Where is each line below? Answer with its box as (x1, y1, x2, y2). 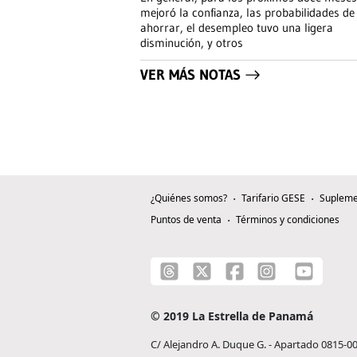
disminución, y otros (140, 35, 243, 51)
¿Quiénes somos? (151, 191, 227, 206)
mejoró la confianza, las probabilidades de (140, 5, 355, 21)
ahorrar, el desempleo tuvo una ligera (140, 20, 333, 36)
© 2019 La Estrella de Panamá (151, 308, 313, 324)
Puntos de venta (151, 213, 222, 227)
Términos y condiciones (236, 213, 339, 227)
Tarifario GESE (241, 191, 305, 206)
